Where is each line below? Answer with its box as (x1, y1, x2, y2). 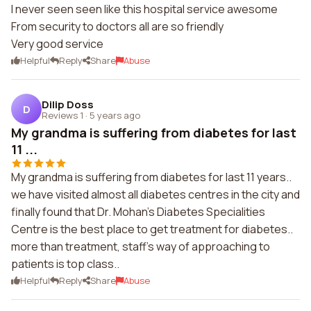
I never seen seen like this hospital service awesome (11, 1, 278, 17)
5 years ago (90, 108, 140, 121)
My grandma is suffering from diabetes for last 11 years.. (11, 169, 292, 185)
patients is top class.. (11, 256, 119, 271)
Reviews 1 (42, 108, 83, 121)
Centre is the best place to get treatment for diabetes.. (11, 221, 293, 237)
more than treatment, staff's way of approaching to (11, 239, 270, 254)
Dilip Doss (42, 96, 94, 112)
